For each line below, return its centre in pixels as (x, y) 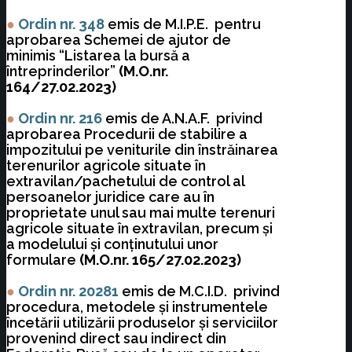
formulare (43, 260)
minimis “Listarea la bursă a (98, 56)
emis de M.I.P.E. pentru (184, 24)
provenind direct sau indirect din (116, 339)
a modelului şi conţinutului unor (112, 244)
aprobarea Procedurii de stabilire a (127, 134)
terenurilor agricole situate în (106, 166)
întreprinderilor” (62, 71)
